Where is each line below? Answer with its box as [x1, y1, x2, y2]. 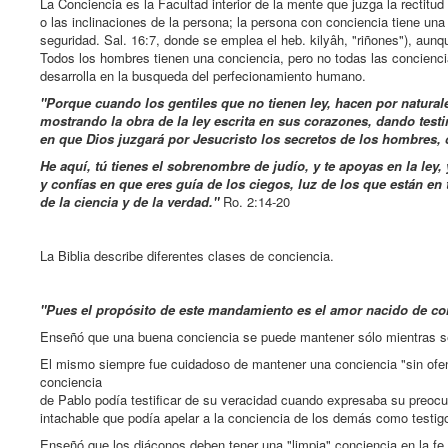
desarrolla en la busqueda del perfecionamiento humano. [40, 66, 366, 86]
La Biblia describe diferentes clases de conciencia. [40, 246, 334, 266]
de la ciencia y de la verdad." [40, 192, 219, 212]
